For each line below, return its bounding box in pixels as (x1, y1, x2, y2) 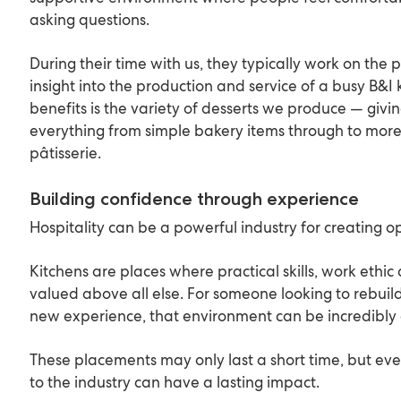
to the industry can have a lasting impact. (30, 371, 320, 392)
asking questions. (30, 9, 150, 30)
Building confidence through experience (30, 187, 360, 209)
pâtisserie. (30, 142, 102, 163)
